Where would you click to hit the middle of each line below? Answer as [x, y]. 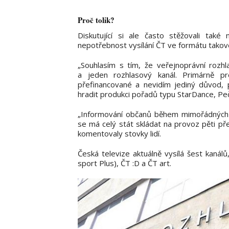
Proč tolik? [96, 20]
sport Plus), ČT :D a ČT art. [124, 163]
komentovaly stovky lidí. [119, 133]
